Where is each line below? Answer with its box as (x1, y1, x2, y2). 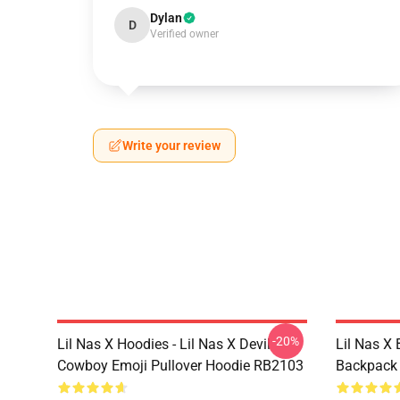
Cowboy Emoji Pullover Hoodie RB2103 (57, 357, 304, 374)
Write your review (122, 138, 221, 153)
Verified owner (150, 28, 219, 40)
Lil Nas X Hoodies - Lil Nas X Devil (57, 336, 271, 353)
